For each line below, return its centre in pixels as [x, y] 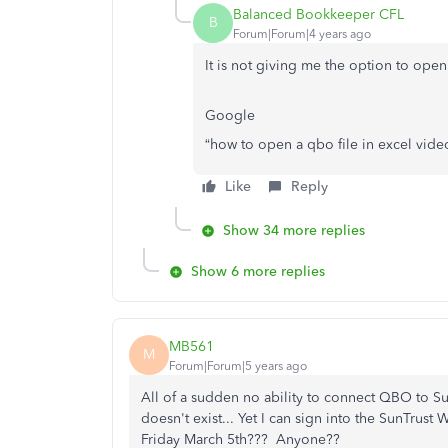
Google [230, 115]
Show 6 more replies [258, 271]
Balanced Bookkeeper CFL [318, 14]
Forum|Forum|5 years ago [238, 365]
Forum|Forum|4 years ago [302, 33]
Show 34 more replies [294, 230]
